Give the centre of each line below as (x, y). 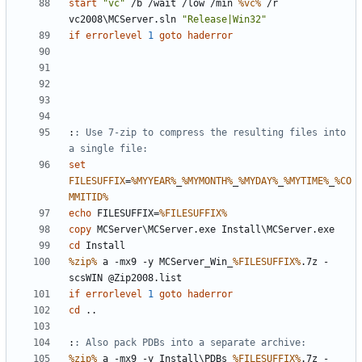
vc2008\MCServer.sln (125, 20)
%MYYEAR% (154, 181)
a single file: (108, 149)
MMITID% (88, 198)
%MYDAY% (258, 181)
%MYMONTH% (207, 181)
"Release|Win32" (224, 20)
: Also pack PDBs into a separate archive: (190, 343)
